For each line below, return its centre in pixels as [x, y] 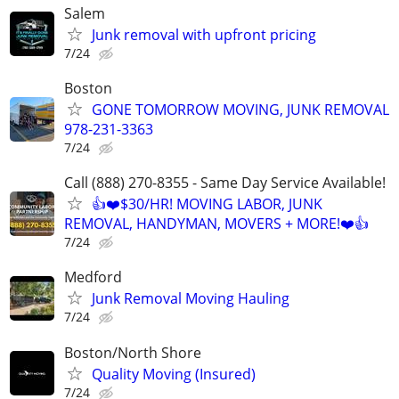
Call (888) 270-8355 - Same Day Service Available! [225, 183]
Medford [93, 277]
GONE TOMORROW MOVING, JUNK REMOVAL [240, 110]
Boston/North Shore [133, 352]
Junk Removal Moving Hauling [191, 299]
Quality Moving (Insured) [174, 374]
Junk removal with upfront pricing [204, 34]
